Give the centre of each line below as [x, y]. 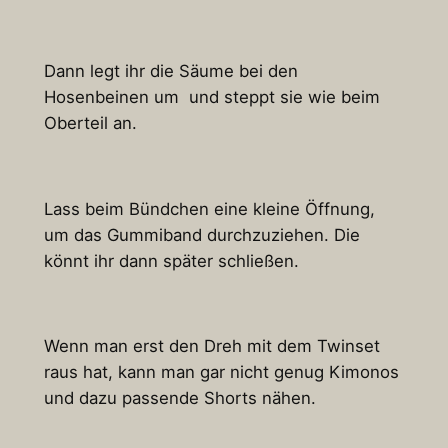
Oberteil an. [90, 123]
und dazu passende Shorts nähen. [179, 398]
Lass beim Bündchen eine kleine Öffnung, [209, 208]
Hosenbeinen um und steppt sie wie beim [211, 97]
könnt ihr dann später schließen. [171, 260]
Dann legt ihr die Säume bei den [170, 71]
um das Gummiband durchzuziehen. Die [201, 234]
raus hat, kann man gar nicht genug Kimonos [221, 372]
